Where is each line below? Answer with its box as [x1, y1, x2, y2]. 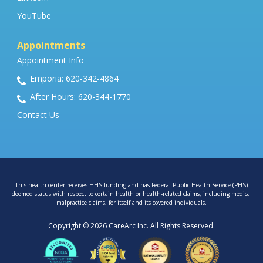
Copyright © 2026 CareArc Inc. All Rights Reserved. [48, 221, 215, 231]
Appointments [17, 39, 85, 52]
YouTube [17, 10, 51, 22]
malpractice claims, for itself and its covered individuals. [56, 198, 207, 207]
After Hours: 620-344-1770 [30, 91, 131, 103]
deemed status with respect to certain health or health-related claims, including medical [11, 190, 252, 198]
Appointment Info [17, 55, 84, 66]
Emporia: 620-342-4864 [30, 73, 119, 85]
